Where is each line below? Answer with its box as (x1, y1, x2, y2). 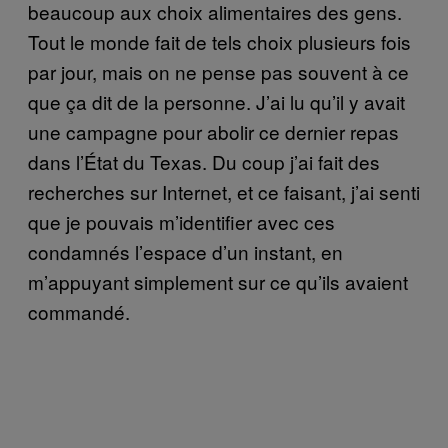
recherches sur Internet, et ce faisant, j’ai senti (28, 177, 420, 205)
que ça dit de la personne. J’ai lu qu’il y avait (28, 87, 405, 115)
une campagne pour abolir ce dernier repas (28, 117, 399, 145)
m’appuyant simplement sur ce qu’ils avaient (28, 267, 408, 295)
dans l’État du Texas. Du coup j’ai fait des (28, 147, 380, 175)
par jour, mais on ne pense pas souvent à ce (28, 57, 409, 85)
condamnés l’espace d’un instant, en (28, 237, 343, 265)
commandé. (28, 297, 130, 325)
